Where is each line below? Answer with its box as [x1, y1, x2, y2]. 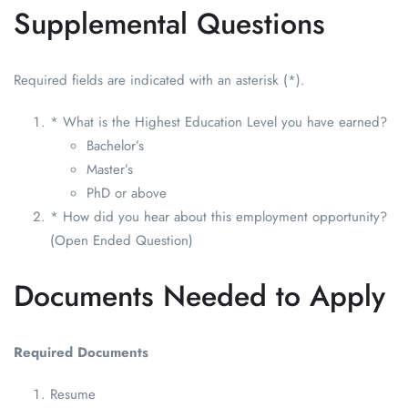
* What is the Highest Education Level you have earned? [50, 112, 387, 133]
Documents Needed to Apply [14, 275, 385, 318]
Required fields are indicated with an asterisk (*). [14, 70, 305, 91]
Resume [50, 384, 96, 405]
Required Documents [14, 342, 148, 363]
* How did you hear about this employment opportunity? [50, 207, 387, 228]
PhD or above [87, 183, 167, 204]
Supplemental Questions [14, 3, 325, 46]
